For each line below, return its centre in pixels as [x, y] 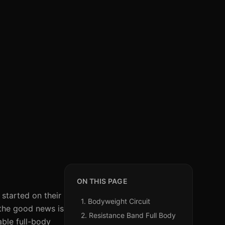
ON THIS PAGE [102, 181]
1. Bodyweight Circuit [116, 201]
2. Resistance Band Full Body [128, 215]
